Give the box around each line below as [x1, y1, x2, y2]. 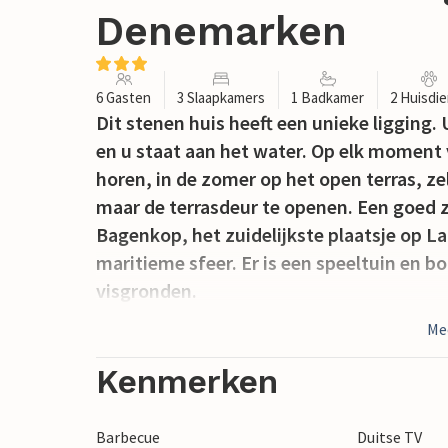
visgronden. [96, 278, 197, 304]
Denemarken [96, 8, 347, 55]
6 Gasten [96, 88, 151, 108]
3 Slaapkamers [177, 88, 265, 108]
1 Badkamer [291, 88, 364, 108]
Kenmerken [96, 362, 278, 402]
